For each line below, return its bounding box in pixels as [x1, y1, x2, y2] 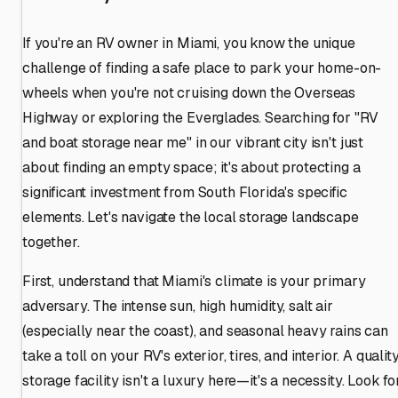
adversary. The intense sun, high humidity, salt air [22, 296, 333, 315]
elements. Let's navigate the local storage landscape [22, 207, 359, 227]
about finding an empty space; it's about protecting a [22, 157, 361, 177]
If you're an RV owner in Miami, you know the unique [22, 33, 355, 52]
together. [22, 232, 80, 251]
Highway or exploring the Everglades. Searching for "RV [22, 107, 378, 127]
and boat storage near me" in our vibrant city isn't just [22, 132, 364, 152]
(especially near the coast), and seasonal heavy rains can [22, 321, 388, 340]
